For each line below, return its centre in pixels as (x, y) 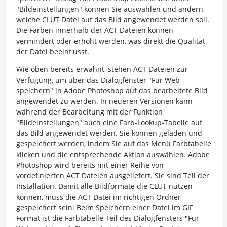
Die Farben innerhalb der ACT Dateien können (94, 30)
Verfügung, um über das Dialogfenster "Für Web (98, 80)
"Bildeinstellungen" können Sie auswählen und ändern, (110, 9)
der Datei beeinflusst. (52, 51)
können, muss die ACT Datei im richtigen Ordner (98, 197)
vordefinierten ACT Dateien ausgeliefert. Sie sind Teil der (112, 176)
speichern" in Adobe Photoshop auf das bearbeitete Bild (112, 90)
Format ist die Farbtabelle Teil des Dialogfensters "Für (107, 218)
